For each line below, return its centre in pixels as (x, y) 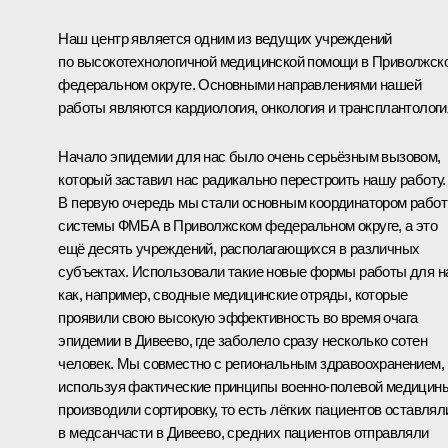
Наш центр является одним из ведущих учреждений (225, 38)
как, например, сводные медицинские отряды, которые (233, 294)
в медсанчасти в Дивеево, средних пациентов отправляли (243, 432)
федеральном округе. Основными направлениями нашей (239, 84)
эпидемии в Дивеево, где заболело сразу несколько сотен (242, 340)
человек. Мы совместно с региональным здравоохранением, (251, 363)
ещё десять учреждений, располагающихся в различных (239, 248)
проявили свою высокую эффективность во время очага (238, 317)
